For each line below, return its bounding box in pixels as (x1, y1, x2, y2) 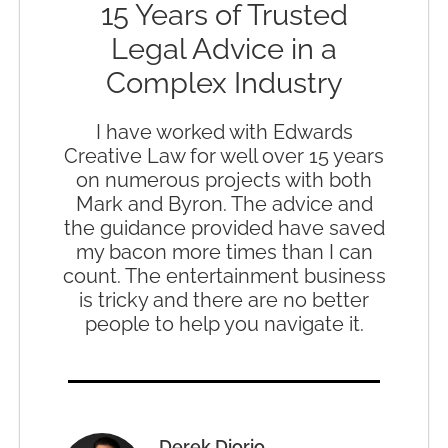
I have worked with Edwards (95, 119, 353, 144)
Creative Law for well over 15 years (64, 143, 384, 168)
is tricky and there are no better (79, 287, 369, 312)
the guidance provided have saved (63, 215, 385, 240)
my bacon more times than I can (75, 239, 373, 264)
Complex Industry (105, 65, 343, 100)
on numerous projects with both (76, 167, 372, 192)
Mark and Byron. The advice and (75, 191, 373, 216)
